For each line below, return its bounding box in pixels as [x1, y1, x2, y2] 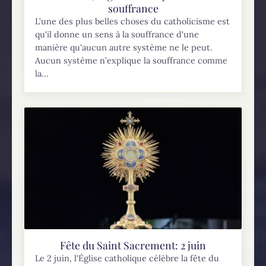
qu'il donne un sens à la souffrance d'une [35, 29, 199, 40]
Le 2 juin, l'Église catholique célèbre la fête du [35, 253, 220, 264]
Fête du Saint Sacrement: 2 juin [60, 238, 206, 252]
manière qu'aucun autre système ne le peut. [35, 42, 213, 53]
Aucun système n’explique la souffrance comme [35, 55, 228, 66]
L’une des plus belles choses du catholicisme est [35, 16, 230, 27]
